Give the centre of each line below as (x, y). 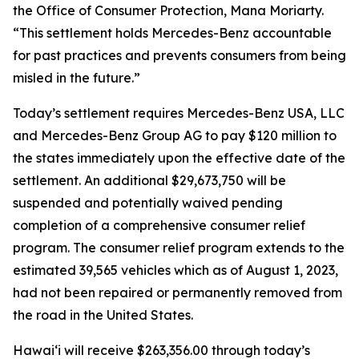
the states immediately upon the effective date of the (179, 158)
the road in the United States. (103, 315)
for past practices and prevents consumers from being (179, 55)
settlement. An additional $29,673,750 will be (149, 180)
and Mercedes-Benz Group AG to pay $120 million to (175, 135)
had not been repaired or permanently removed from (177, 292)
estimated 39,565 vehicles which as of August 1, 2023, (175, 270)
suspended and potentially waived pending (148, 203)
